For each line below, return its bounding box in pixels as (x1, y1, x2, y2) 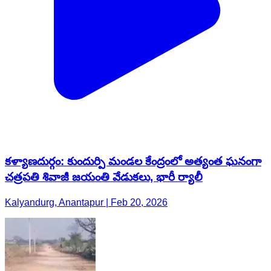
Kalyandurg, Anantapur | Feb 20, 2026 (5, 197, 168, 208)
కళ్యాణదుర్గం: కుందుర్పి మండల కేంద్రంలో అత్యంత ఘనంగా (5, 154, 261, 168)
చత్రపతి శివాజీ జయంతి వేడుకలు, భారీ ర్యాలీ (5, 170, 203, 183)
